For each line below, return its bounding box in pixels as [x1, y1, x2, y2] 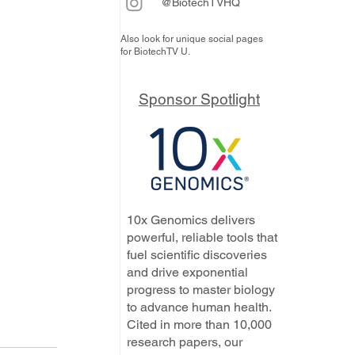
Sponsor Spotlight [139, 90, 260, 108]
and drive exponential [127, 265, 248, 280]
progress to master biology [127, 282, 275, 297]
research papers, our [127, 334, 242, 349]
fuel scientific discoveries [127, 247, 267, 262]
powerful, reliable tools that [127, 230, 277, 245]
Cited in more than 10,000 [127, 317, 272, 332]
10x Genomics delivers [127, 212, 255, 227]
